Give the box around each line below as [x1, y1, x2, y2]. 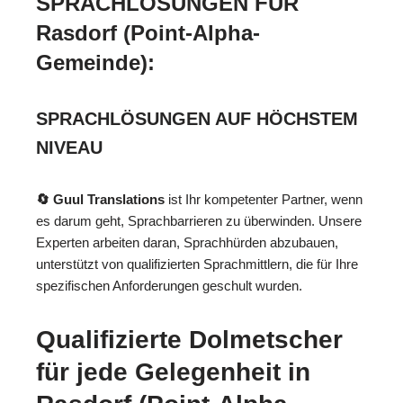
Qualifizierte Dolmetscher [36, 326, 343, 354]
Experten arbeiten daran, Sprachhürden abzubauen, [36, 235, 338, 250]
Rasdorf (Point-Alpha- [36, 21, 260, 45]
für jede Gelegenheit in [36, 358, 310, 386]
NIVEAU [36, 138, 103, 157]
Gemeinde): [36, 50, 155, 75]
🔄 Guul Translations [36, 192, 165, 207]
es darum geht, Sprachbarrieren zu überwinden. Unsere [36, 213, 362, 228]
